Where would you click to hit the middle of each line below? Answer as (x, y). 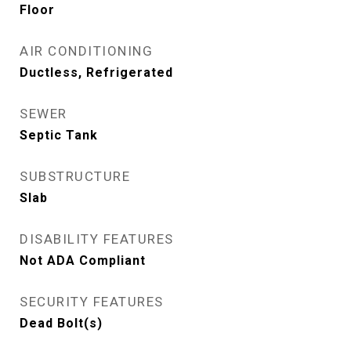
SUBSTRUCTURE (75, 176)
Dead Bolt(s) (61, 323)
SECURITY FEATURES (92, 301)
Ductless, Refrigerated (96, 72)
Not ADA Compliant (83, 260)
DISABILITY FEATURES (97, 239)
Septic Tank (59, 135)
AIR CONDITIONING (86, 51)
